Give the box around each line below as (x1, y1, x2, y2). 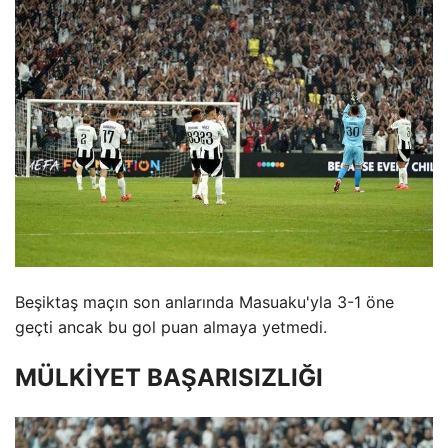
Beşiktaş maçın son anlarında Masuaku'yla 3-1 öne (15, 291, 394, 312)
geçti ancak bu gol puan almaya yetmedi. (15, 316, 327, 337)
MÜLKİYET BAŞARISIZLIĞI (15, 363, 323, 393)
